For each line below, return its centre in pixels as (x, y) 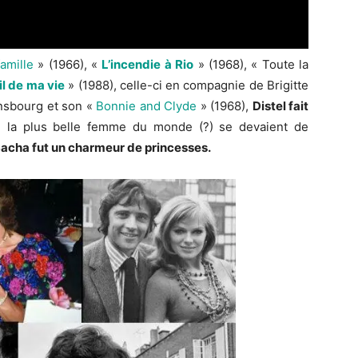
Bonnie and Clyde (147, 106)
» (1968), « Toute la (251, 65)
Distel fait (280, 106)
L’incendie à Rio (148, 65)
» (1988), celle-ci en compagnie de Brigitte (187, 86)
